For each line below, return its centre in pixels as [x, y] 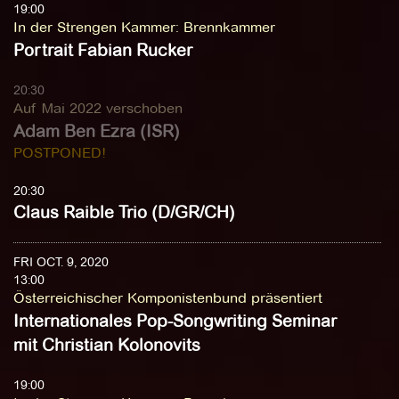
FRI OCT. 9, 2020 [61, 262]
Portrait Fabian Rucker [103, 50]
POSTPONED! [60, 153]
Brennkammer [229, 27]
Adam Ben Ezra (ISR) [97, 131]
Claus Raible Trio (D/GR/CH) [124, 212]
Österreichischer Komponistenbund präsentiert [168, 298]
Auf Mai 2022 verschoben [98, 108]
